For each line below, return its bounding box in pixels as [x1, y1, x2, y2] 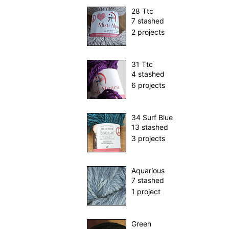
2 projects [131, 28, 165, 37]
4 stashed [131, 70, 165, 79]
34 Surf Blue [131, 113, 173, 122]
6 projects [131, 81, 165, 90]
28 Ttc [131, 7, 153, 16]
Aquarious [131, 166, 165, 175]
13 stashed [131, 123, 168, 132]
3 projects [131, 134, 165, 143]
